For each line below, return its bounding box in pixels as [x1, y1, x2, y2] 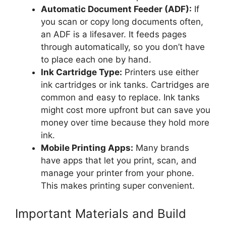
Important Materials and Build [15, 206, 186, 221]
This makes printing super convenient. [41, 180, 195, 191]
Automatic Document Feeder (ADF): [41, 4, 192, 14]
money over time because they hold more [41, 117, 209, 128]
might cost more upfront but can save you [41, 104, 210, 115]
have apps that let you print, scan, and [41, 155, 197, 165]
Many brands [133, 142, 189, 153]
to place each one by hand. [41, 54, 151, 65]
